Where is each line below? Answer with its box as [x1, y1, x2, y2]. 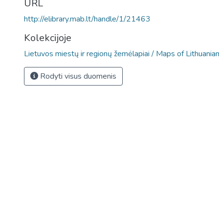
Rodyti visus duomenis [38, 71, 116, 82]
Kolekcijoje [24, 31, 71, 44]
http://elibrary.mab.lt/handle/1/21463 [24, 14, 151, 24]
